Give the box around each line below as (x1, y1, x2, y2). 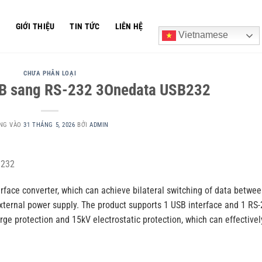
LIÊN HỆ (115, 21, 143, 32)
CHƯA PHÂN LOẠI (23, 70, 77, 77)
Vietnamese (175, 30, 228, 40)
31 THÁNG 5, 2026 (23, 120, 75, 129)
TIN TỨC (70, 21, 100, 32)
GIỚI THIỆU (15, 21, 55, 32)
